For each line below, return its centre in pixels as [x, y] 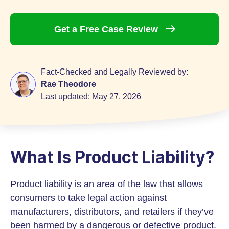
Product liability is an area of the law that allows [107, 184]
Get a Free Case [90, 29]
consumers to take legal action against [88, 198]
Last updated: [66, 96]
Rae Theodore [68, 84]
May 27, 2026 [117, 96]
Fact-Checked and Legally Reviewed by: [114, 72]
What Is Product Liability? [112, 157]
